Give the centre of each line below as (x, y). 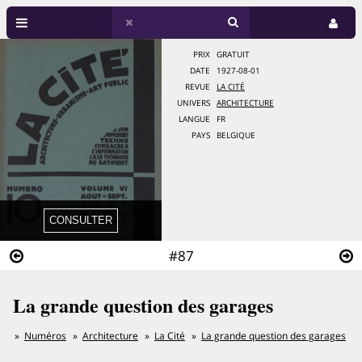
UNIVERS (194, 103)
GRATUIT (233, 55)
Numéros (45, 336)
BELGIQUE (236, 135)
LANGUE (194, 119)
